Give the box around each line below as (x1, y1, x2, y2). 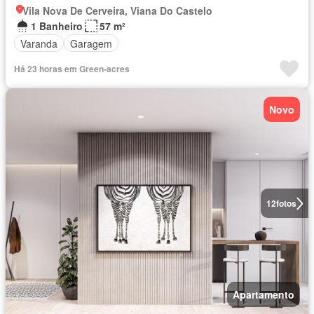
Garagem (70, 36, 112, 50)
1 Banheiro (31, 19, 83, 34)
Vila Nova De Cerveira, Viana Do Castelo (22, 4, 212, 18)
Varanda (20, 36, 57, 50)
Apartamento (233, 287, 294, 302)
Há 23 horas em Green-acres (14, 62, 130, 76)
